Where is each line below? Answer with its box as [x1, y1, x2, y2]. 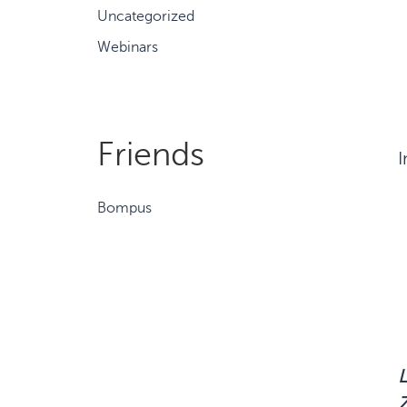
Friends [97, 136, 204, 173]
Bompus [97, 200, 152, 216]
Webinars [97, 39, 158, 55]
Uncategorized [97, 8, 194, 25]
